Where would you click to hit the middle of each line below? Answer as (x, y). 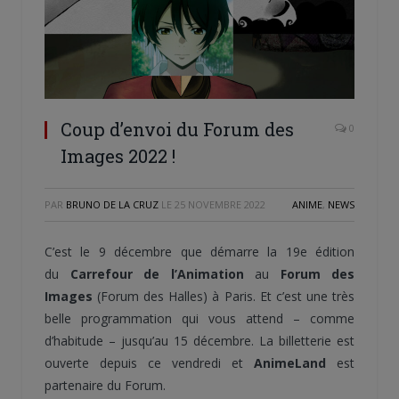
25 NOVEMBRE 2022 (220, 205)
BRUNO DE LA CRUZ (112, 205)
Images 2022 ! (118, 156)
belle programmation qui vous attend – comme (199, 319)
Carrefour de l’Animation (157, 274)
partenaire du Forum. (105, 386)
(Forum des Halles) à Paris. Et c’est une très (224, 297)
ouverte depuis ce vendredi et (144, 363)
